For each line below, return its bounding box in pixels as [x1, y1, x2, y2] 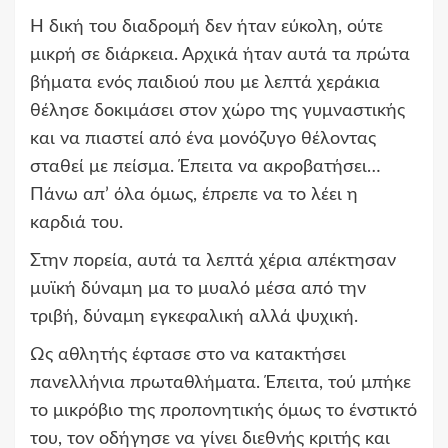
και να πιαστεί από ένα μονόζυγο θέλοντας [30, 129, 376, 148]
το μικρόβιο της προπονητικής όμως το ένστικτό [30, 401, 417, 420]
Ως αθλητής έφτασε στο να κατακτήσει [30, 345, 346, 364]
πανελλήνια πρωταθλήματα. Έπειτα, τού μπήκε [30, 373, 411, 392]
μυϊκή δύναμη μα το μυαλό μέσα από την [30, 279, 366, 298]
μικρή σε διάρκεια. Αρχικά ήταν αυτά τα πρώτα [30, 45, 410, 64]
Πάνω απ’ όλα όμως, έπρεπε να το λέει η [30, 185, 358, 204]
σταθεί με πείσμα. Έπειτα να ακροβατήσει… [30, 157, 381, 176]
